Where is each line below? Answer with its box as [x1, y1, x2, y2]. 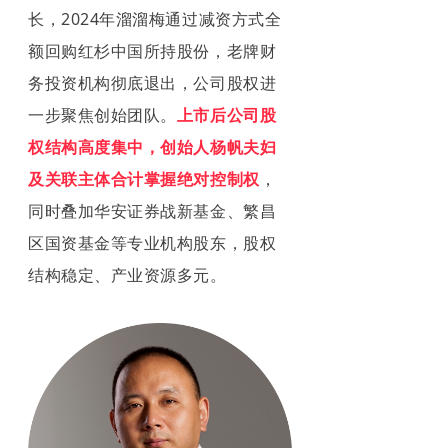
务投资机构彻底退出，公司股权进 [28, 71, 277, 94]
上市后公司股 [176, 103, 277, 126]
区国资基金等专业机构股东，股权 [28, 231, 277, 254]
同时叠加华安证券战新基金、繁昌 [28, 199, 277, 222]
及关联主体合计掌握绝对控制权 [28, 167, 260, 190]
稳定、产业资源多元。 [61, 263, 227, 286]
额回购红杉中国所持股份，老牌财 [28, 39, 277, 62]
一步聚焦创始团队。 [28, 103, 177, 126]
